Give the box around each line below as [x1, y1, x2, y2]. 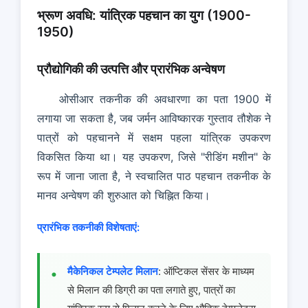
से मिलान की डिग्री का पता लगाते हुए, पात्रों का [67, 283, 235, 297]
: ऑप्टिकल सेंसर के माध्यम [158, 265, 254, 278]
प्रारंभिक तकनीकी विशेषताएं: [37, 221, 140, 234]
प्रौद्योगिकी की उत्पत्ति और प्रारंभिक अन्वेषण [37, 61, 225, 76]
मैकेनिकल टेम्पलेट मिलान [67, 265, 158, 278]
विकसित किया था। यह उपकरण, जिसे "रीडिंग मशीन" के [37, 150, 271, 164]
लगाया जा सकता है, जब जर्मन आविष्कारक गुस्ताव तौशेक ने [37, 111, 271, 126]
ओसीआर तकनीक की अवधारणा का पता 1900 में [59, 92, 271, 107]
